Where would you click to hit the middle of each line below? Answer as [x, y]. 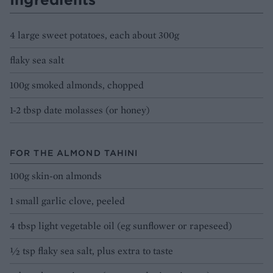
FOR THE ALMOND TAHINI [74, 153]
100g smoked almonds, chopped [77, 85]
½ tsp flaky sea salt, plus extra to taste [91, 250]
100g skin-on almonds [56, 175]
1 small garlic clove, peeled [67, 200]
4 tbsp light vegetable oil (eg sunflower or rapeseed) [121, 225]
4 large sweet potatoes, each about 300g [94, 35]
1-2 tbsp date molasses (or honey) [80, 110]
